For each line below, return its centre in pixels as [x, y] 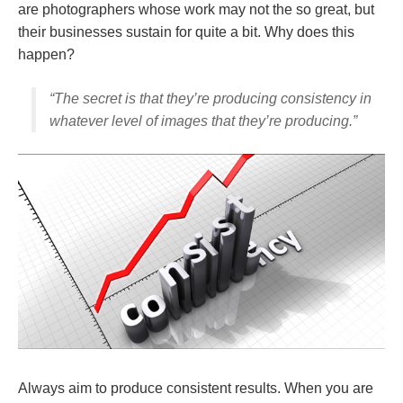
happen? [46, 55]
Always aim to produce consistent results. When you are [196, 388]
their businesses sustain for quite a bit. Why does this [186, 32]
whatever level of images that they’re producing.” [203, 121]
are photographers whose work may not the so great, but [196, 10]
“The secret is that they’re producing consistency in [210, 99]
